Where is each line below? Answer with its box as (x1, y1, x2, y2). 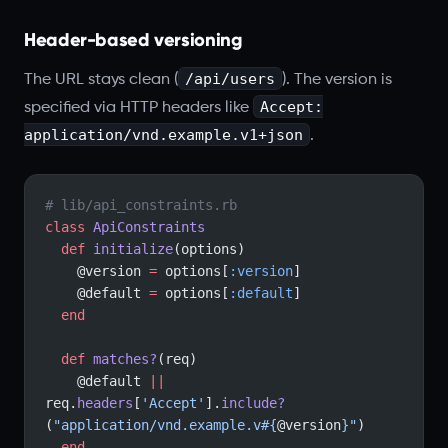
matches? (85, 351, 157, 367)
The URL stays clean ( (24, 71, 178, 88)
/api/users (184, 70, 275, 87)
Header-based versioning (24, 28, 243, 51)
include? (221, 395, 285, 411)
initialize (85, 241, 173, 257)
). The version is (281, 71, 392, 88)
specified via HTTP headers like (24, 99, 253, 116)
